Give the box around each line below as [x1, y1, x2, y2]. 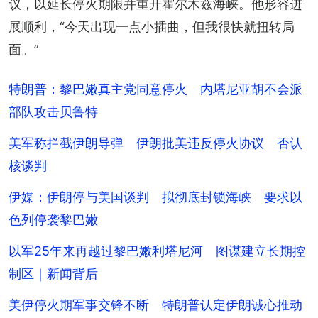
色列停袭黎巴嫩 [9, 212, 98, 227]
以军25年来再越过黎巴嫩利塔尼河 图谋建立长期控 [9, 243, 305, 258]
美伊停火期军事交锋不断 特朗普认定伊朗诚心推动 [9, 297, 302, 312]
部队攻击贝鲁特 [9, 104, 98, 119]
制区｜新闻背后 [9, 265, 98, 281]
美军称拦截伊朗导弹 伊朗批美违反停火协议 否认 [9, 135, 302, 150]
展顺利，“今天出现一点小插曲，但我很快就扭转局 [9, 18, 295, 34]
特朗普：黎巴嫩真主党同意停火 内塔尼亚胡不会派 [9, 81, 302, 97]
